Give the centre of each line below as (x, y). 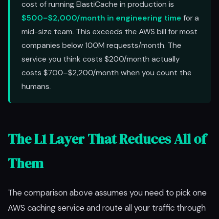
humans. (36, 86)
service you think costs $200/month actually (101, 59)
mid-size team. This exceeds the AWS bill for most (109, 32)
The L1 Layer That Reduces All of (107, 139)
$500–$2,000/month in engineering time (101, 18)
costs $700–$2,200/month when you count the (107, 73)
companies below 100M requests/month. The (101, 45)
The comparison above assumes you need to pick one (107, 193)
